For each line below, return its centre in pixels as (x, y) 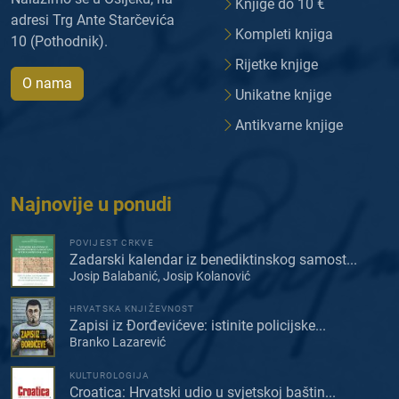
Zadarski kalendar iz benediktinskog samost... (213, 260)
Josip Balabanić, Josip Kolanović (160, 277)
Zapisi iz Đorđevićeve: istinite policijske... (198, 326)
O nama (47, 83)
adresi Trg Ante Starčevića (93, 20)
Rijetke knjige (277, 64)
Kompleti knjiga (284, 34)
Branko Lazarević (118, 342)
